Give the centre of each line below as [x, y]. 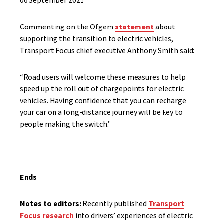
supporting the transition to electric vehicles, [96, 38]
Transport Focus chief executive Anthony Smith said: [107, 50]
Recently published [115, 203]
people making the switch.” [65, 124]
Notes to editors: [51, 203]
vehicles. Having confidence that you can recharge [103, 100]
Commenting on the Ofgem [67, 27]
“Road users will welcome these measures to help [103, 77]
